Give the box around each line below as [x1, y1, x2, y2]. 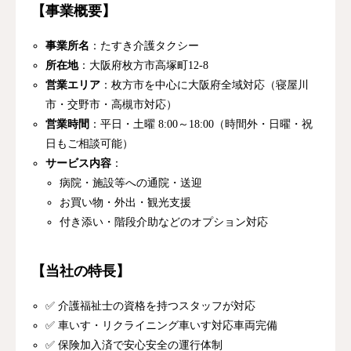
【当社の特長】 [31, 262, 130, 279]
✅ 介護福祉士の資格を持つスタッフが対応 [45, 299, 256, 312]
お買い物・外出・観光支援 [60, 196, 192, 208]
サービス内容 [45, 157, 112, 169]
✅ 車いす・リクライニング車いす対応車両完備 [45, 319, 278, 331]
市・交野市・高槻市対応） [45, 98, 178, 110]
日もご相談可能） [45, 137, 134, 150]
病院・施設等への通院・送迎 [60, 176, 203, 189]
